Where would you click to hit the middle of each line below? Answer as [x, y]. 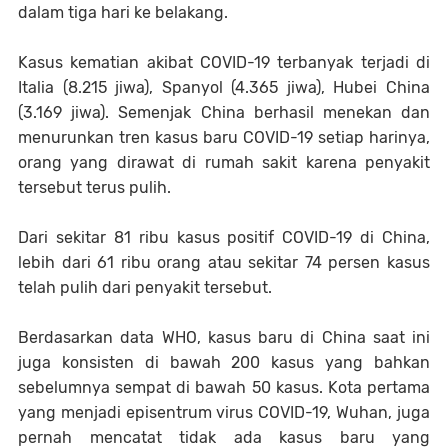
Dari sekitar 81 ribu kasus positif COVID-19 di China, [224, 237]
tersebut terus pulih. [94, 187]
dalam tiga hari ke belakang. [123, 12]
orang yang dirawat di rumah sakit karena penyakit [224, 162]
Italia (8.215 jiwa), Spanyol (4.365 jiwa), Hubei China [224, 87]
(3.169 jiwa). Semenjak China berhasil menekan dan [224, 112]
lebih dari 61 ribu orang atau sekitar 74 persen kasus [224, 262]
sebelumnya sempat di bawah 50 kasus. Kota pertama [224, 387]
